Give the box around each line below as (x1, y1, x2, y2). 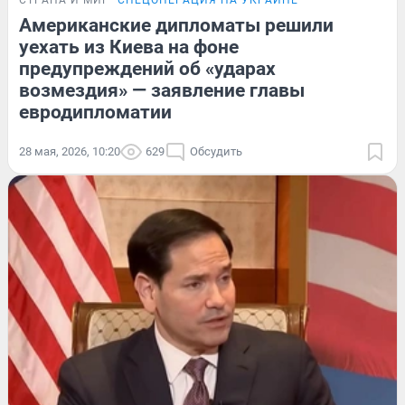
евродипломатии (19, 100, 172, 123)
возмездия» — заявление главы (19, 79, 305, 101)
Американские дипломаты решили (19, 14, 334, 36)
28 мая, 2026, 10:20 (19, 144, 120, 158)
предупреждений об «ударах (19, 57, 276, 80)
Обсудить (190, 144, 242, 158)
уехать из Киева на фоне (19, 35, 239, 58)
